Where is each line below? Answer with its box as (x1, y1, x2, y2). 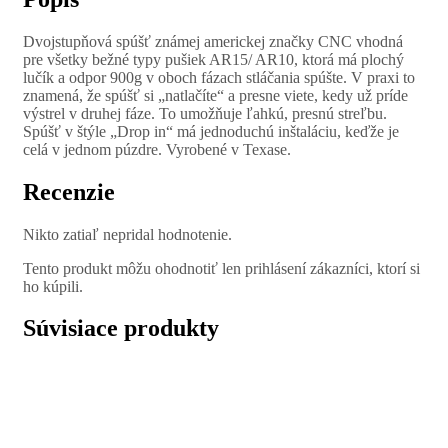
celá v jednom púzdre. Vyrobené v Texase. (23, 140, 291, 158)
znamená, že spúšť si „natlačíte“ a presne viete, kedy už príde (23, 86, 408, 104)
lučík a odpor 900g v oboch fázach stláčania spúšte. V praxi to (23, 68, 415, 86)
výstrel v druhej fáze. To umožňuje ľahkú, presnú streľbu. (23, 104, 387, 122)
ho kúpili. (23, 277, 83, 295)
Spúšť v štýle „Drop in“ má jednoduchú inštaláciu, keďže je (23, 122, 399, 140)
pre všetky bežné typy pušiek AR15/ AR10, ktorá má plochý (23, 50, 404, 68)
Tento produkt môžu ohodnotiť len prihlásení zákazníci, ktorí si (23, 259, 420, 277)
